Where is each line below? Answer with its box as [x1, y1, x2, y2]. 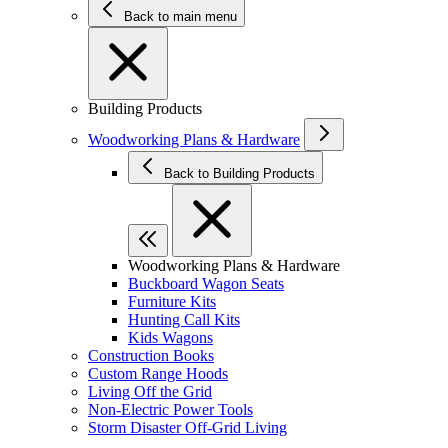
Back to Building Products [213, 166, 315, 181]
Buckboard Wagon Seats [128, 275, 284, 292]
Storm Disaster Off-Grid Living [88, 419, 287, 436]
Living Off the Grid [88, 383, 212, 400]
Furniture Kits [128, 293, 216, 310]
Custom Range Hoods [88, 365, 228, 382]
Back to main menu [124, 9, 237, 24]
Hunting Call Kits [128, 311, 240, 328]
